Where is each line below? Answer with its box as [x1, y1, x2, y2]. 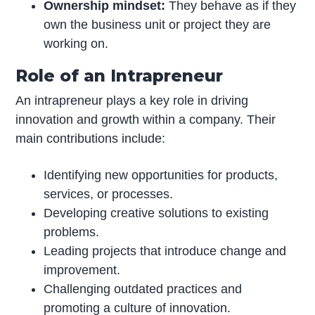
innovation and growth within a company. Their [15, 112, 276, 127]
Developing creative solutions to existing [44, 206, 269, 221]
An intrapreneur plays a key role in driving [15, 94, 249, 108]
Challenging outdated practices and [44, 282, 243, 297]
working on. [44, 36, 109, 51]
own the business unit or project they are [44, 17, 271, 32]
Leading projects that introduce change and [44, 244, 287, 259]
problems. [44, 225, 100, 240]
